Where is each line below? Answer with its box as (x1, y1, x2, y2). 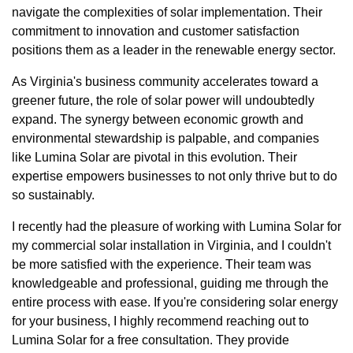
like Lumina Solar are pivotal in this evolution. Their (12, 150, 297, 165)
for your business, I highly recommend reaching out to (12, 314, 309, 329)
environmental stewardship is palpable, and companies (12, 132, 319, 146)
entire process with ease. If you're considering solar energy (12, 295, 338, 310)
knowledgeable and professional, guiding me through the (12, 277, 329, 291)
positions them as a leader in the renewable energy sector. (12, 43, 336, 58)
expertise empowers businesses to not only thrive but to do (12, 169, 337, 184)
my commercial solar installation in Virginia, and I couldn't (12, 239, 331, 253)
